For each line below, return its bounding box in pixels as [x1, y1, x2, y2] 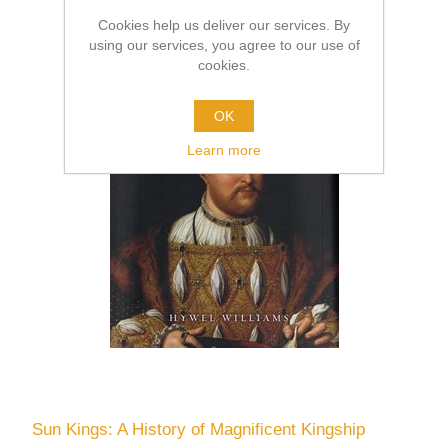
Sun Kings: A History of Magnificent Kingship [32, 419, 366, 439]
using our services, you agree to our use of [88, 37, 360, 53]
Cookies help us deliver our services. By [98, 17, 350, 33]
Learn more [187, 142, 261, 158]
